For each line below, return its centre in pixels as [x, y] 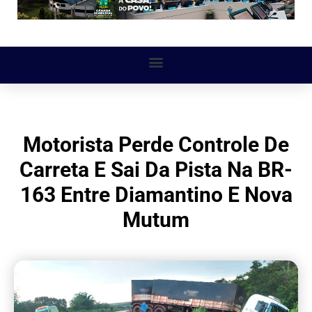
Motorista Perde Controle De [156, 145]
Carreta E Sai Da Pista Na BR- [156, 170]
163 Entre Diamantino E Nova [156, 195]
